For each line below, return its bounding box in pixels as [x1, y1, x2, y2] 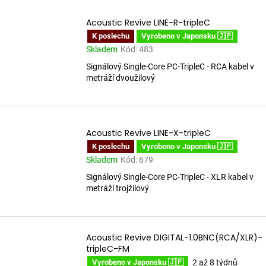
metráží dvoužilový [86, 73, 155, 83]
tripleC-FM [86, 243, 129, 255]
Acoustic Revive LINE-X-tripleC [86, 127, 211, 140]
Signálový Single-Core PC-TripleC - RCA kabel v [86, 62, 254, 72]
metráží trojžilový [86, 183, 149, 194]
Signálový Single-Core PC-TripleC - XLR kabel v [86, 172, 254, 182]
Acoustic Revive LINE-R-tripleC [86, 17, 210, 29]
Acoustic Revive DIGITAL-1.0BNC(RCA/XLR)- [86, 232, 262, 244]
